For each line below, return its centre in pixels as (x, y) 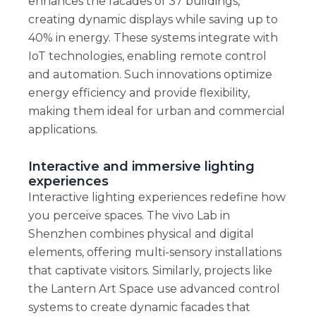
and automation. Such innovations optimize (150, 75)
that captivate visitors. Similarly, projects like (150, 271)
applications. (62, 130)
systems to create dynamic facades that (139, 308)
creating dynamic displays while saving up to (153, 20)
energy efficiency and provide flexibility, (139, 93)
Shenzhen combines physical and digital (141, 234)
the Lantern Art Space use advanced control (154, 289)
